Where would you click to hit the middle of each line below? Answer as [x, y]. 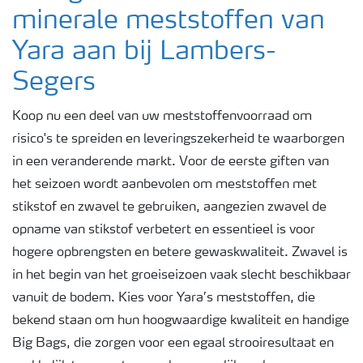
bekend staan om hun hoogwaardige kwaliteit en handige [181, 321]
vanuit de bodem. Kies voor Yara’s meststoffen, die [164, 298]
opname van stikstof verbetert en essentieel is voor [164, 230]
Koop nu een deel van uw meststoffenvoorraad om [162, 117]
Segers [54, 83]
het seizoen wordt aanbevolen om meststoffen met [164, 185]
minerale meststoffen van [169, 22]
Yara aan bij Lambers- [144, 53]
